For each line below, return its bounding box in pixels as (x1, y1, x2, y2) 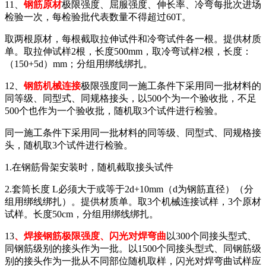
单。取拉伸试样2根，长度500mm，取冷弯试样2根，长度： (5, 46, 252, 56)
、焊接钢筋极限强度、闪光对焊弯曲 (14, 230, 166, 241)
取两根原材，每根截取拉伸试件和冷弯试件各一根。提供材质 (5, 33, 261, 44)
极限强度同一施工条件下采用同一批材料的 (81, 80, 261, 91)
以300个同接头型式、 (166, 230, 256, 241)
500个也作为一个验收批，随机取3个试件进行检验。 (5, 105, 223, 116)
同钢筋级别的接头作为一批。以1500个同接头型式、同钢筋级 (5, 243, 261, 254)
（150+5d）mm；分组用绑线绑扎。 (5, 58, 153, 69)
